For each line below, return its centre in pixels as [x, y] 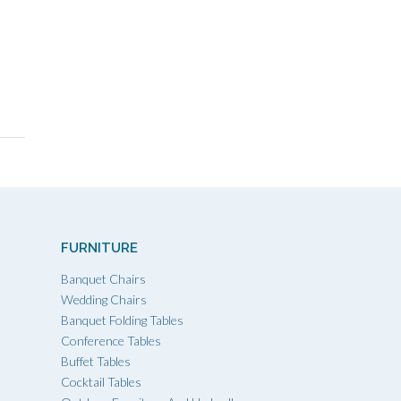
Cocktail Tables [101, 381]
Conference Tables [111, 340]
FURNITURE [99, 247]
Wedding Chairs [104, 299]
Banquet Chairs [103, 278]
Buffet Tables [96, 361]
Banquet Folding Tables [122, 320]
